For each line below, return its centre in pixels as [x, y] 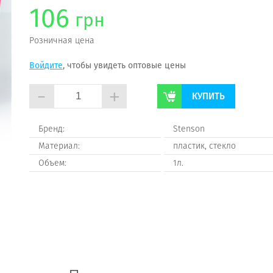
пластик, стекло [204, 146]
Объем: [52, 163]
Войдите [46, 65]
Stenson [189, 129]
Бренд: [51, 129]
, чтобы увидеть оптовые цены [124, 65]
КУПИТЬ [208, 96]
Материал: [59, 146]
